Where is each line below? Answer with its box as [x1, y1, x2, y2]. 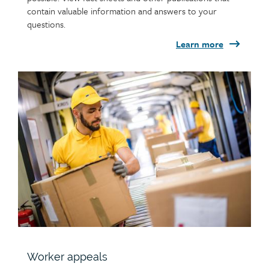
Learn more [176, 37, 223, 51]
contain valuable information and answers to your [27, 4, 217, 18]
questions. [27, 17, 65, 31]
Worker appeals [27, 250, 107, 264]
